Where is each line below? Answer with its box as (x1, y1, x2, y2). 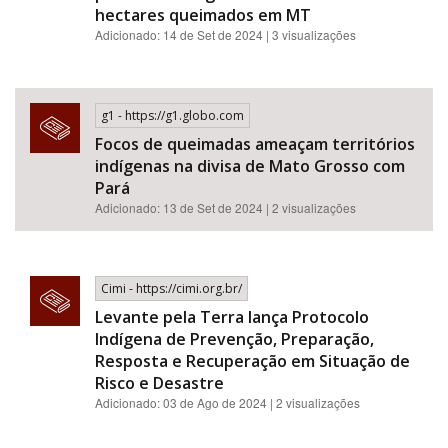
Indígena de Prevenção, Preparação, (95, 328, 374, 350)
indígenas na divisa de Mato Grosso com (95, 155, 405, 177)
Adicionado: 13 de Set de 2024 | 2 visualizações (95, 199, 356, 216)
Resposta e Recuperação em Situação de (95, 350, 410, 372)
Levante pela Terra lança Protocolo (95, 306, 369, 328)
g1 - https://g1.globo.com (101, 107, 244, 124)
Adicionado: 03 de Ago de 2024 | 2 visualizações (95, 394, 360, 411)
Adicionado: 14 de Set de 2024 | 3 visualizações (95, 26, 356, 43)
